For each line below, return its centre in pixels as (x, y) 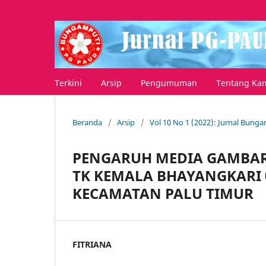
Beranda (87, 122)
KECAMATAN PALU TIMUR (163, 193)
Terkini (68, 83)
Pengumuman (169, 83)
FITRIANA (92, 244)
